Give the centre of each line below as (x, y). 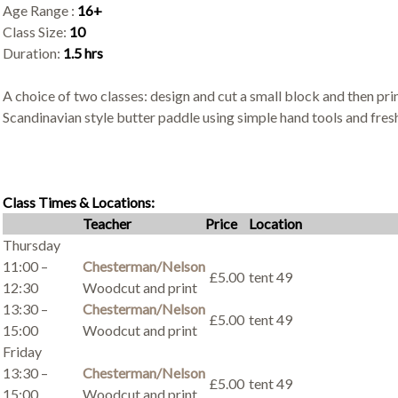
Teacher (107, 223)
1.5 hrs (83, 53)
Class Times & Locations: (78, 202)
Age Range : (40, 10)
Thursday (31, 245)
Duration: (32, 53)
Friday (22, 351)
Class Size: (36, 32)
